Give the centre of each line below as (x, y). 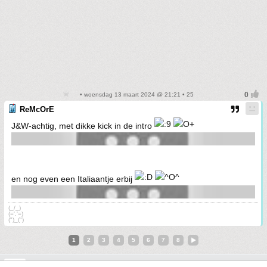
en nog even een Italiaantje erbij (73, 179)
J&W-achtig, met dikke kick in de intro (83, 126)
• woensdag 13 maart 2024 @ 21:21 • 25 (136, 95)
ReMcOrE (37, 110)
